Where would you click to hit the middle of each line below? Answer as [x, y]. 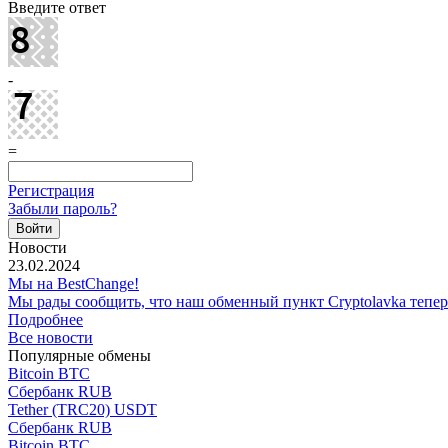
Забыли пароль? [62, 208]
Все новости [50, 337]
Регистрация [51, 190]
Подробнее [45, 319]
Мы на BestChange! [73, 283]
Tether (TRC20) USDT [82, 409]
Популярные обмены [79, 355]
